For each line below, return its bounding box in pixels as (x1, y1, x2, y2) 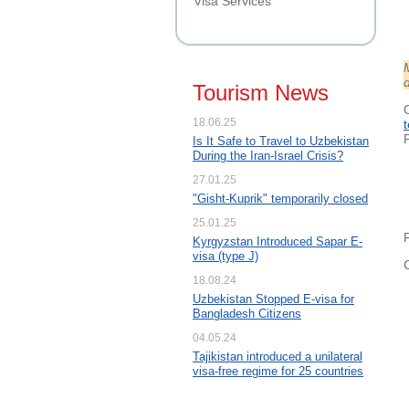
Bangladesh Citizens (193, 307, 301, 321)
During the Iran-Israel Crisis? (193, 149, 343, 163)
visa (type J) (193, 249, 258, 264)
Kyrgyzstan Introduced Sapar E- (193, 235, 362, 249)
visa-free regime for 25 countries (193, 364, 363, 379)
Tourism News (193, 80, 329, 106)
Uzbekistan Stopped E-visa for (193, 292, 354, 307)
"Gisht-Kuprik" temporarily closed (193, 192, 368, 206)
